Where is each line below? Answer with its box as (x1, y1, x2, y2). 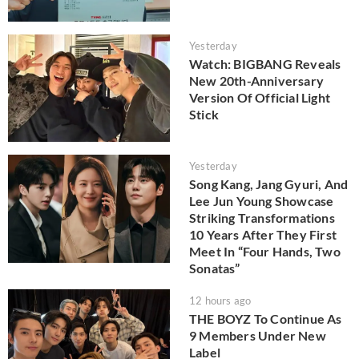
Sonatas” (189, 260, 240, 276)
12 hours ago (189, 294, 252, 308)
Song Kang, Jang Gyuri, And (189, 176, 349, 192)
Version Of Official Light (189, 89, 330, 105)
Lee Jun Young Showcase (189, 193, 334, 209)
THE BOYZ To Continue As (189, 311, 342, 327)
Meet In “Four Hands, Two (189, 244, 341, 260)
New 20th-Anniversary (189, 72, 324, 88)
